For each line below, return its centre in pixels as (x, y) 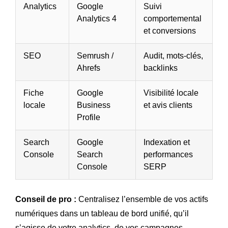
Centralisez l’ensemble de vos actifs (142, 199)
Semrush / (95, 56)
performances (168, 155)
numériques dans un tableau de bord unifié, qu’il (102, 214)
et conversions (170, 31)
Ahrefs (89, 68)
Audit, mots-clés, (173, 56)
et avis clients (168, 105)
